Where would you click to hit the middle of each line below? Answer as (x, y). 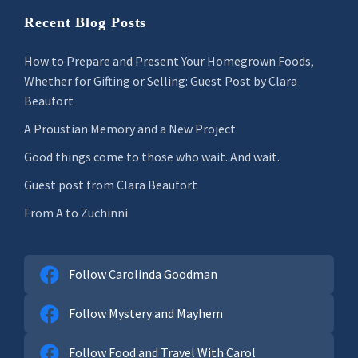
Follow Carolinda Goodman (143, 274)
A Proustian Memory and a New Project (130, 129)
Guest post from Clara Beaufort (111, 185)
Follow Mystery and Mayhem (146, 313)
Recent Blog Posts (86, 22)
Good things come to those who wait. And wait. (152, 157)
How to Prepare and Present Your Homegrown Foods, (169, 61)
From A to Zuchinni (76, 213)
